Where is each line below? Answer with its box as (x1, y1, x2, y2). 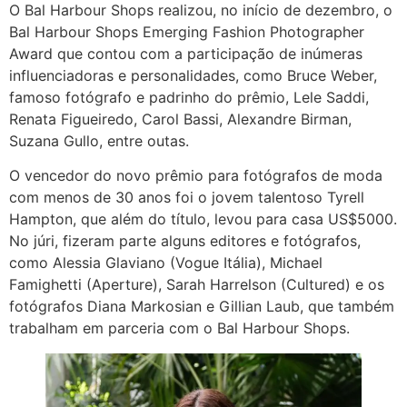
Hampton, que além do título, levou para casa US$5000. (9, 210, 397, 229)
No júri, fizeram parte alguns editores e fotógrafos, (9, 232, 361, 251)
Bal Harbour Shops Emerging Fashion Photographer (9, 22, 364, 41)
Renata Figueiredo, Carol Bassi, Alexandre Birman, (9, 109, 352, 128)
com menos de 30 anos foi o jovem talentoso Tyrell (9, 188, 364, 207)
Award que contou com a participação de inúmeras (9, 44, 362, 63)
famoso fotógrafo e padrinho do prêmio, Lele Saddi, (9, 87, 369, 106)
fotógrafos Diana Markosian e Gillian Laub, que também (9, 297, 394, 316)
